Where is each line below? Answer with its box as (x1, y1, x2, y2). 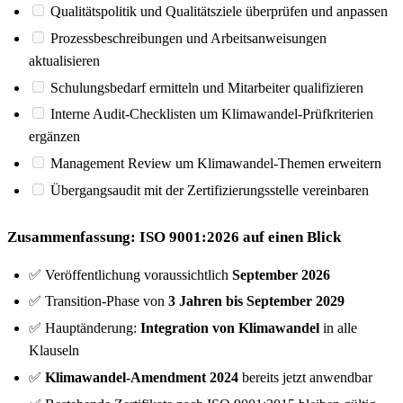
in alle (319, 320, 357, 336)
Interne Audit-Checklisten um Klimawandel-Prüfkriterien (50, 106, 373, 122)
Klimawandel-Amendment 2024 (45, 369, 238, 385)
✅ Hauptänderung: (29, 320, 140, 336)
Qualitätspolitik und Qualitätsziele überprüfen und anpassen (50, 4, 388, 20)
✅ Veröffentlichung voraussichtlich (29, 266, 232, 282)
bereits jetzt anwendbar (238, 369, 372, 385)
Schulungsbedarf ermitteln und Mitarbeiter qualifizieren (50, 79, 363, 95)
